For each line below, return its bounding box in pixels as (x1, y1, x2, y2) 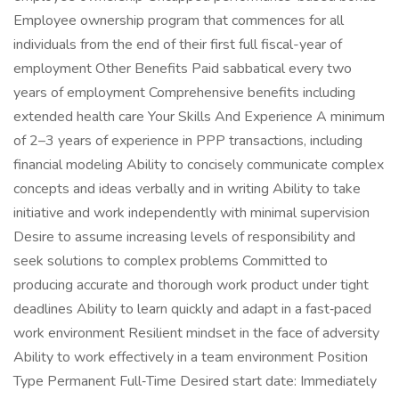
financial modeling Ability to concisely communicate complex (13, 155, 384, 175)
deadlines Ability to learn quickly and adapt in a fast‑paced (13, 299, 371, 319)
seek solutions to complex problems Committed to (13, 251, 328, 271)
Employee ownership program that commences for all (13, 11, 344, 30)
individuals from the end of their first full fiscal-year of (13, 35, 342, 54)
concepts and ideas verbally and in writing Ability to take (13, 179, 361, 199)
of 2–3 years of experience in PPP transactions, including (13, 131, 362, 151)
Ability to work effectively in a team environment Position (13, 347, 368, 367)
